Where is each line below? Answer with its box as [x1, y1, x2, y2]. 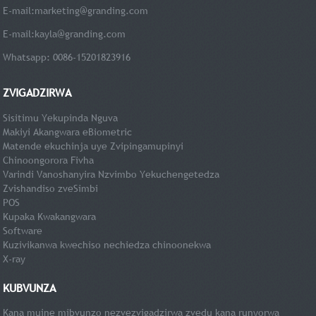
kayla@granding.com [35, 28, 126, 41]
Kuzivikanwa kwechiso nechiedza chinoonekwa [3, 238, 212, 252]
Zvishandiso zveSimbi [3, 182, 99, 195]
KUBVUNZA [3, 280, 56, 296]
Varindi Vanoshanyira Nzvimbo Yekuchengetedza [3, 168, 220, 181]
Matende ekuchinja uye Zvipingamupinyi [3, 140, 184, 153]
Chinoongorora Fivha [3, 154, 95, 167]
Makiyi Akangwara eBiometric [3, 126, 133, 139]
